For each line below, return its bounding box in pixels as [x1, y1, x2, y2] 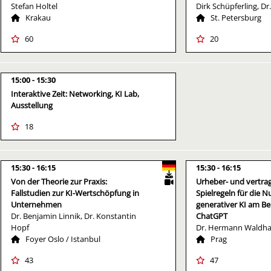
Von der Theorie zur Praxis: [11, 175, 107, 187]
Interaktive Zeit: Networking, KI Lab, [11, 88, 139, 99]
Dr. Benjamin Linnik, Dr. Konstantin [11, 210, 136, 221]
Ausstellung [11, 99, 53, 111]
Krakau [25, 11, 51, 23]
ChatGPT [196, 210, 227, 221]
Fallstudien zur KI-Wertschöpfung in [11, 187, 139, 198]
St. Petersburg [211, 11, 261, 23]
